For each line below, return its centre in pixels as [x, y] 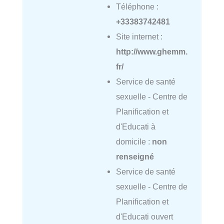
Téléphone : [137, 6]
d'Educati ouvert [144, 216]
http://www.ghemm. [151, 51]
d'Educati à [135, 126]
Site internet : [139, 36]
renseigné [135, 156]
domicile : [134, 141]
